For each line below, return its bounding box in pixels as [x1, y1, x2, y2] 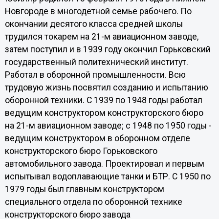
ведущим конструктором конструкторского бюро [4, 108, 203, 118]
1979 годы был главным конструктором [4, 184, 164, 194]
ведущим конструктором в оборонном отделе [4, 133, 190, 143]
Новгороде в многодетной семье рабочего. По [4, 6, 192, 16]
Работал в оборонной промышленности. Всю [4, 70, 186, 80]
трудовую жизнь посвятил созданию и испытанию [4, 83, 208, 92]
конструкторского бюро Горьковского [4, 146, 157, 156]
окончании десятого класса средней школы [4, 19, 183, 29]
